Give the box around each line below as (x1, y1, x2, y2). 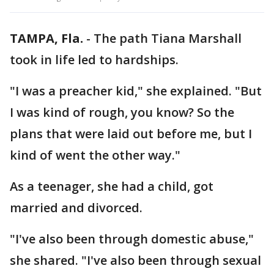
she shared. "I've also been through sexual (10, 252, 261, 268)
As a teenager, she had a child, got (10, 178, 213, 194)
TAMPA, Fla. (10, 30, 83, 46)
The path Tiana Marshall (94, 30, 242, 46)
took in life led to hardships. (10, 51, 182, 68)
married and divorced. (10, 199, 146, 216)
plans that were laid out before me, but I (10, 125, 252, 142)
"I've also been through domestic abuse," (10, 231, 254, 247)
